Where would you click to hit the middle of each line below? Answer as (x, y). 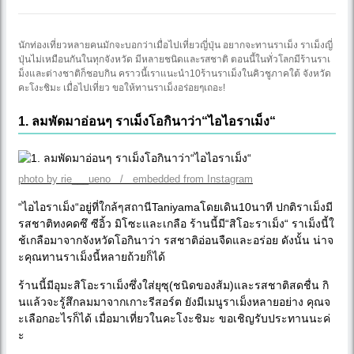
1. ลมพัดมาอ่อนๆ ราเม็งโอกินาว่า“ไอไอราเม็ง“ (147, 121)
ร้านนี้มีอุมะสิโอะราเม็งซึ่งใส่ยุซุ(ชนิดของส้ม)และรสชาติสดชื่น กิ (173, 285)
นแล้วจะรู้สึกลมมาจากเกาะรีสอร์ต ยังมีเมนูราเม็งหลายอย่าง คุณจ (174, 301)
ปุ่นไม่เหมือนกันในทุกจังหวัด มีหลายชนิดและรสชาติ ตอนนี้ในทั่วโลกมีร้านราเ (174, 59)
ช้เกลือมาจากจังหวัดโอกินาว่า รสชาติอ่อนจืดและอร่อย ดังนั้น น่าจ (176, 240)
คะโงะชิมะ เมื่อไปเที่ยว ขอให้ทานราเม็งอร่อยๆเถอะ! (122, 87)
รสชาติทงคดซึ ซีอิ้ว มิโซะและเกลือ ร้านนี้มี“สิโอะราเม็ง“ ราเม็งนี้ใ (176, 223)
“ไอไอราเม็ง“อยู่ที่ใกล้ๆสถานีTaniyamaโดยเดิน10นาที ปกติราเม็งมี (175, 207)
